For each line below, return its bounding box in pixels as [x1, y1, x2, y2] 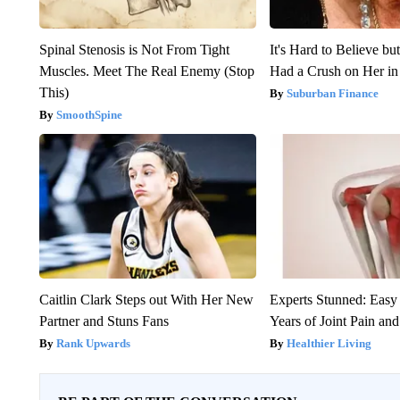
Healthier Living [287, 336, 372, 350]
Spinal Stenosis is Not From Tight [38, 41, 229, 57]
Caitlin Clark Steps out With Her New [38, 291, 254, 307]
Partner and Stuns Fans [38, 312, 169, 329]
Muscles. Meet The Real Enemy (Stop [38, 62, 254, 79]
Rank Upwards [55, 336, 130, 350]
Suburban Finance [287, 86, 379, 100]
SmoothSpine [55, 107, 122, 121]
